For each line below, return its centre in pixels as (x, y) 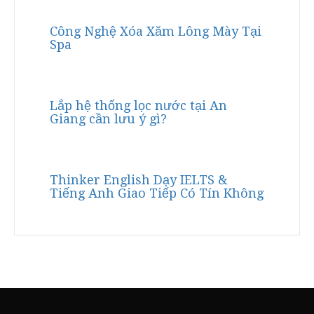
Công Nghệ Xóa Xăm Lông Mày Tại (156, 32)
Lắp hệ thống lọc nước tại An (138, 106)
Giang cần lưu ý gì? (108, 119)
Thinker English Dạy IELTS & (139, 180)
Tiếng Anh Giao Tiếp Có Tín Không (157, 193)
